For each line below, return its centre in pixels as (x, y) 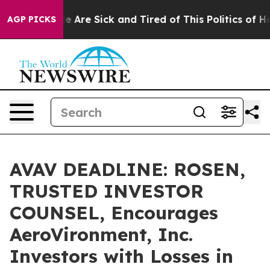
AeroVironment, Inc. (101, 234)
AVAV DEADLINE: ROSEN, (127, 169)
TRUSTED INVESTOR (107, 191)
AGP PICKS (32, 19)
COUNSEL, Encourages (114, 213)
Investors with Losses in (121, 256)
